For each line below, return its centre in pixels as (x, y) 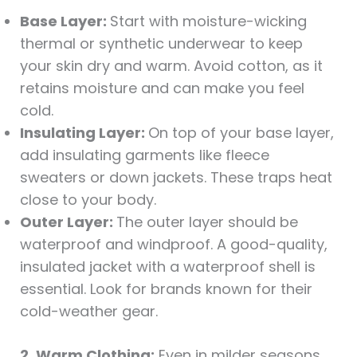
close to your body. (88, 199)
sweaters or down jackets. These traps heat (176, 177)
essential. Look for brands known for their (166, 288)
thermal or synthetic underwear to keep (161, 43)
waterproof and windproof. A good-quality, (173, 244)
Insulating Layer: (84, 132)
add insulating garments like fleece (144, 155)
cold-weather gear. (88, 311)
